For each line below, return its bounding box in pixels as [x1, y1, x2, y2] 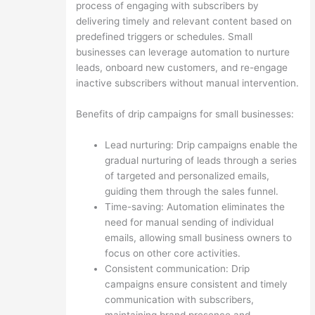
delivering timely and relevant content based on [75, 15, 292, 27]
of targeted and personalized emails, [104, 169, 269, 181]
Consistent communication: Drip [104, 262, 250, 274]
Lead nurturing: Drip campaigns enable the [104, 139, 297, 150]
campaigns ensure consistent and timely [104, 278, 288, 290]
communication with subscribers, [104, 293, 254, 305]
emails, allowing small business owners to [104, 231, 292, 243]
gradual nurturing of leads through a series [104, 154, 297, 166]
